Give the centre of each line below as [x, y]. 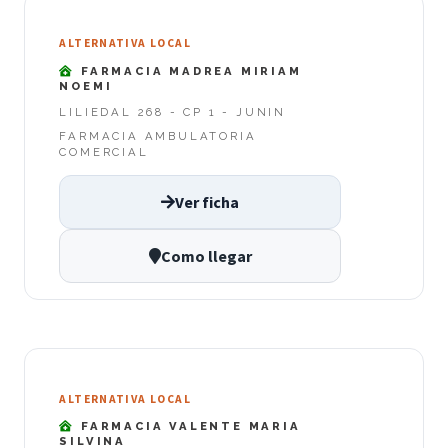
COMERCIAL [104, 152]
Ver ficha [207, 201]
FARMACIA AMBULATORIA [158, 136]
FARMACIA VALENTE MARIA [188, 426]
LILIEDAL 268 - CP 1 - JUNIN [172, 112]
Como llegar [206, 255]
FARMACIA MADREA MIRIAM [188, 70]
